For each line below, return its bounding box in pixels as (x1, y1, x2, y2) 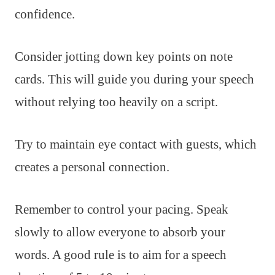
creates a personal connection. (15, 160, 169, 175)
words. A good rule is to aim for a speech (15, 247, 227, 263)
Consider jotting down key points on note (15, 49, 233, 64)
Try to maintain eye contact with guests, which (15, 137, 257, 152)
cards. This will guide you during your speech (15, 72, 254, 87)
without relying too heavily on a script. (15, 95, 218, 110)
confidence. (15, 7, 75, 22)
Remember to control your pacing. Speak (15, 202, 228, 217)
